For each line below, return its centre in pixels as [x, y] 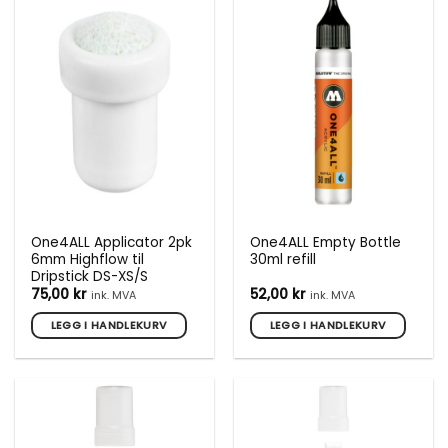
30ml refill [283, 259]
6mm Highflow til [88, 259]
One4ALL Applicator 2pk [112, 242]
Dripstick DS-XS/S [90, 276]
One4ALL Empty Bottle [326, 242]
